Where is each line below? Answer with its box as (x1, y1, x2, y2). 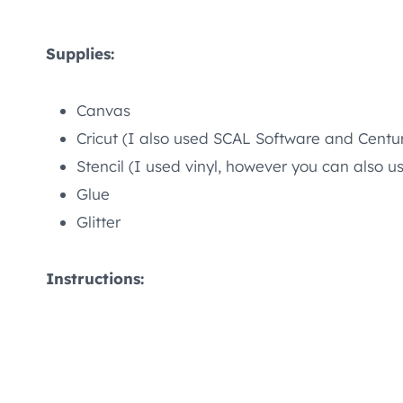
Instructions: (46, 269, 144, 289)
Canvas (76, 101, 130, 121)
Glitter (76, 212, 121, 232)
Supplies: (46, 44, 114, 64)
